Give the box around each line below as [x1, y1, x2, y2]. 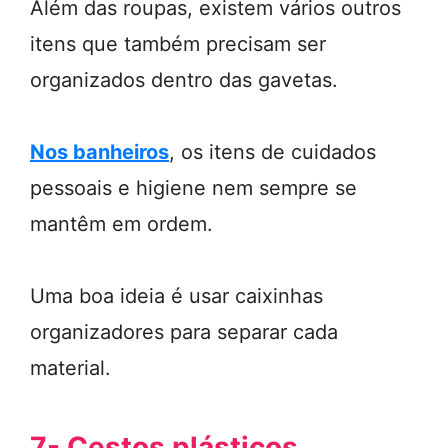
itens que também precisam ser [30, 32, 326, 56]
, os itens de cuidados [169, 140, 376, 164]
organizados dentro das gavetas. [30, 68, 338, 92]
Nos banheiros [30, 140, 169, 164]
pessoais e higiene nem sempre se [30, 176, 357, 200]
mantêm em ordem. [30, 212, 213, 236]
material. [30, 356, 111, 380]
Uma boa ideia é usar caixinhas [30, 284, 323, 308]
